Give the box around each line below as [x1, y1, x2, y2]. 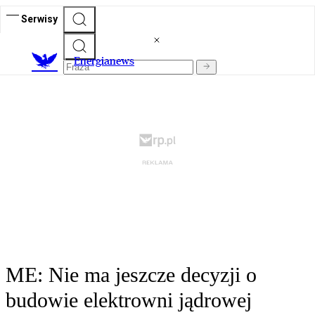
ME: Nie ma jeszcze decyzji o [6, 263, 257, 287]
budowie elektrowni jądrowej [6, 288, 252, 312]
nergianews [80, 54, 134, 68]
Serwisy [21, 13, 58, 25]
